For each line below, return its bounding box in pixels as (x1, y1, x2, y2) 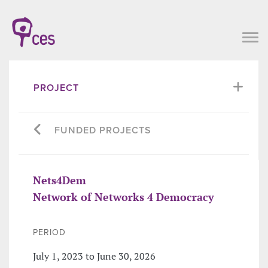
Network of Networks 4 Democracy (33, 189, 214, 204)
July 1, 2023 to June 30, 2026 (33, 249, 156, 263)
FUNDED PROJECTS (54, 124, 151, 136)
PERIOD (33, 227, 66, 237)
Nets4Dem (33, 172, 86, 187)
